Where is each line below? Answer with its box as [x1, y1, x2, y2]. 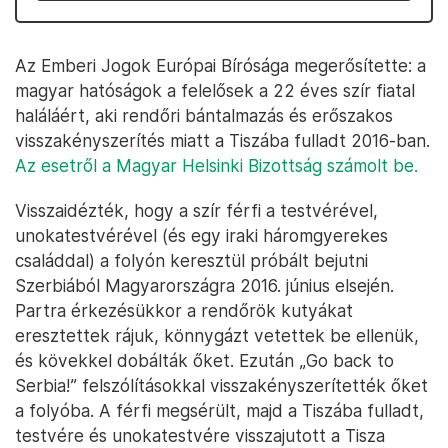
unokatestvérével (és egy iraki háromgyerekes [15, 225, 388, 246]
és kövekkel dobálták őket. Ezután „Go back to [15, 350, 394, 371]
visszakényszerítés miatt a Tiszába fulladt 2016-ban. [15, 130, 430, 151]
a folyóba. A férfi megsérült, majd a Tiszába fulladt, [15, 400, 424, 421]
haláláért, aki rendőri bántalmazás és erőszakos [15, 105, 393, 126]
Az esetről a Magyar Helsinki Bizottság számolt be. [15, 155, 418, 176]
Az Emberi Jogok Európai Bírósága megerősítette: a [15, 55, 426, 76]
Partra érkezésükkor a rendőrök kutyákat [15, 300, 353, 321]
